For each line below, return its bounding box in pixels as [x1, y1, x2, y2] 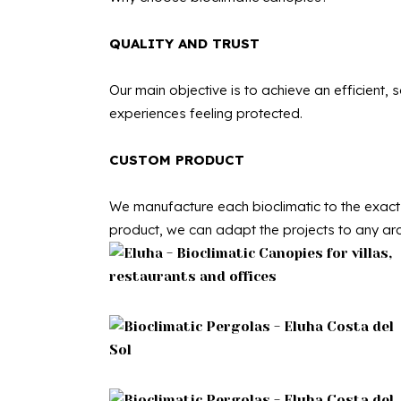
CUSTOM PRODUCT [109, 151, 244, 168]
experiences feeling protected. [109, 105, 303, 122]
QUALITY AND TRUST [109, 35, 260, 52]
